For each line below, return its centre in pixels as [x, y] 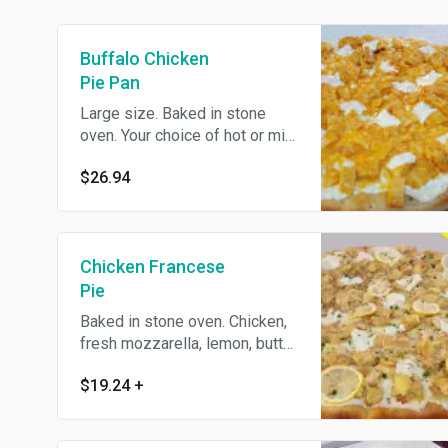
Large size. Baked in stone [173, 113]
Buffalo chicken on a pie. [165, 157]
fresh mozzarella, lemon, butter [188, 343]
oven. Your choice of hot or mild [189, 135]
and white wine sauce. [156, 365]
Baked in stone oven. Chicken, [183, 321]
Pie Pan [110, 82]
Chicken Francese [152, 266]
